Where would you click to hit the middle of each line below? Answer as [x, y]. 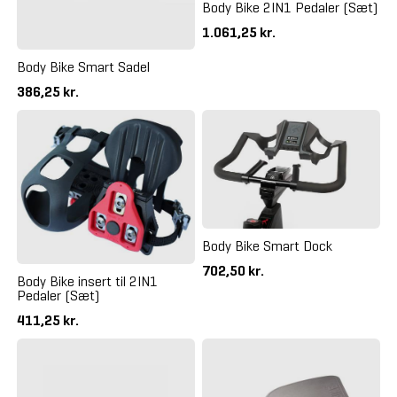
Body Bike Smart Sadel [83, 66]
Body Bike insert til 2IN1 [87, 281]
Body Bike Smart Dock [267, 246]
